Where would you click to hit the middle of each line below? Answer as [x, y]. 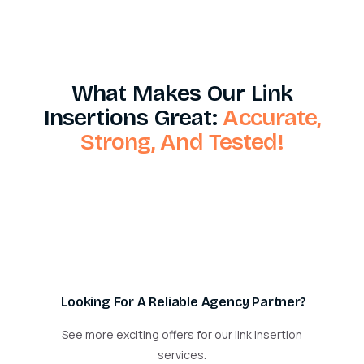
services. [182, 354]
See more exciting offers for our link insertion [182, 334]
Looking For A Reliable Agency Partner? [184, 301]
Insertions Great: [130, 117]
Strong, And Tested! [182, 142]
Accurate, [269, 117]
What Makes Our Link [182, 93]
